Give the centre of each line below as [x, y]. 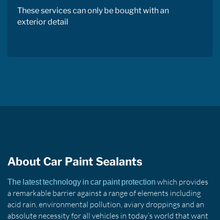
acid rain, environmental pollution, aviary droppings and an [106, 204]
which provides [182, 181]
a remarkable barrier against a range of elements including [104, 193]
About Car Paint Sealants [75, 161]
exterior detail [43, 22]
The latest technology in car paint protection [82, 182]
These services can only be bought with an [93, 10]
